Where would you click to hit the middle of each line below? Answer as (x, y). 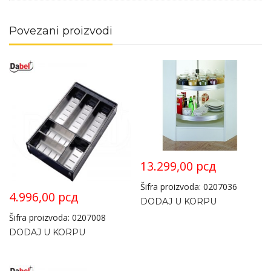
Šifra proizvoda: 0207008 (57, 217)
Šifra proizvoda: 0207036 (189, 187)
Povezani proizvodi (61, 31)
